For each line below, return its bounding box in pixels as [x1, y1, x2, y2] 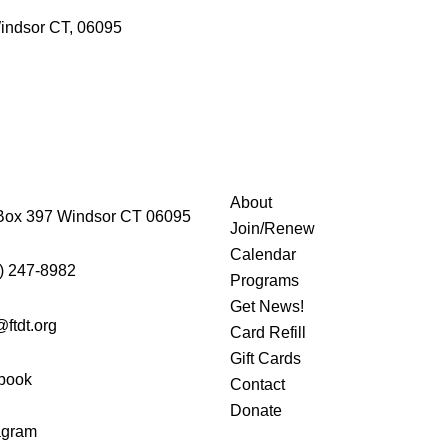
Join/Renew [229, 220, 315, 237]
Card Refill [229, 324, 306, 341]
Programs [229, 272, 299, 289]
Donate [229, 402, 282, 419]
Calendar [229, 246, 296, 263]
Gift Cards [229, 350, 301, 367]
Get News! [229, 298, 304, 315]
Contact [229, 376, 285, 393]
